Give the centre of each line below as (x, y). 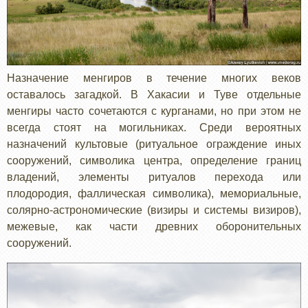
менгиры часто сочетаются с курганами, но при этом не (154, 111)
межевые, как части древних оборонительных (154, 226)
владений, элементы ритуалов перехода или (154, 177)
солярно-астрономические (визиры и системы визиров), (154, 210)
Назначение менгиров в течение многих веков (154, 78)
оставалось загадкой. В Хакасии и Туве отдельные (154, 94)
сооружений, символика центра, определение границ (154, 160)
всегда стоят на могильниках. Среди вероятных (154, 127)
